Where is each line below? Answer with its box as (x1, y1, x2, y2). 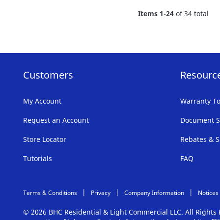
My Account (23, 96, 61, 106)
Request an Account (23, 115, 89, 125)
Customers (23, 68, 73, 82)
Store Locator (23, 135, 66, 144)
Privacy (91, 188, 110, 197)
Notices (198, 188, 219, 197)
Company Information (124, 188, 184, 197)
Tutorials (23, 154, 52, 163)
